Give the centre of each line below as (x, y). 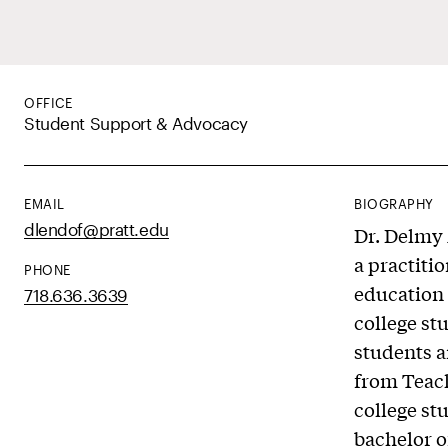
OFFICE (48, 102)
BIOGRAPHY (394, 203)
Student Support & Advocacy (136, 123)
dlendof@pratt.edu (96, 229)
